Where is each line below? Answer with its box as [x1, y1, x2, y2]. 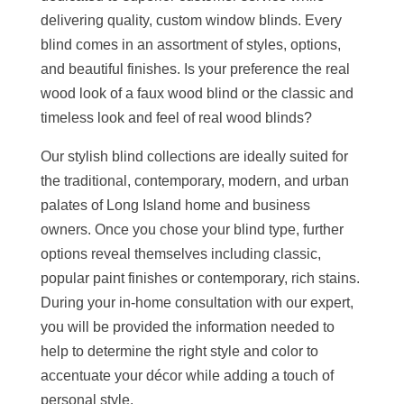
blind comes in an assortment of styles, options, [40, 37, 341, 52]
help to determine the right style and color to [40, 344, 318, 359]
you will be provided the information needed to [40, 319, 335, 335]
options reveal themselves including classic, [40, 246, 321, 262]
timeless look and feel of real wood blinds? [40, 110, 312, 125]
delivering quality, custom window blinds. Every [40, 13, 342, 28]
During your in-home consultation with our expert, [40, 295, 353, 310]
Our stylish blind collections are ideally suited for [40, 149, 348, 164]
